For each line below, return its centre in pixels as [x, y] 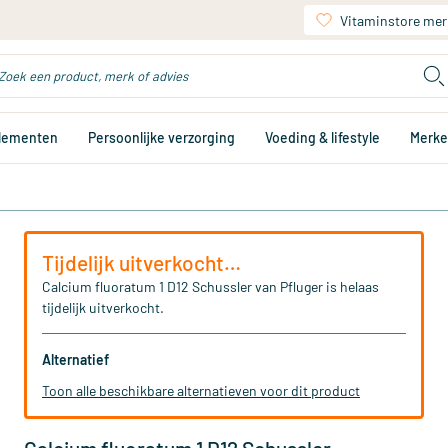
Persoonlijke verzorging [161, 137]
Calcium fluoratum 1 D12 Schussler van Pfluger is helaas [210, 286]
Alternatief [75, 359]
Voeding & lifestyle [322, 137]
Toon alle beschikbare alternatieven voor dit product [201, 390]
